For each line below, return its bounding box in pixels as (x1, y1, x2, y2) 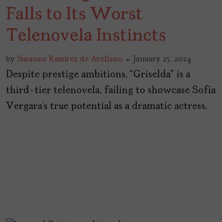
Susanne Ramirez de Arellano (17, 55, 122, 63)
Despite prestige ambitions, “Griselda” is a (6, 69, 190, 80)
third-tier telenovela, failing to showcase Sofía (6, 85, 216, 96)
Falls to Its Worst (6, 5, 143, 24)
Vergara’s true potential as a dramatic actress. (6, 101, 207, 111)
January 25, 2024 (133, 55, 191, 63)
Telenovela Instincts (6, 27, 166, 45)
